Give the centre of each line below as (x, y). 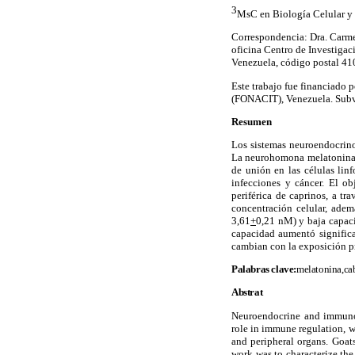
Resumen (252, 121)
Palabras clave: (264, 269)
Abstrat (247, 292)
